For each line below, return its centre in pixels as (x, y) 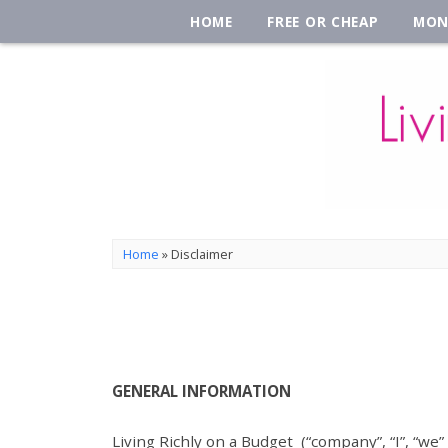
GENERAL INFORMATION (201, 391)
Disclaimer (202, 254)
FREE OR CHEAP (323, 21)
